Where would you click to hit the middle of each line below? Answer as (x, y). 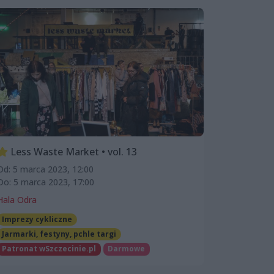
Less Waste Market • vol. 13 (72, 151)
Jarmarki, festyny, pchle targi (59, 234)
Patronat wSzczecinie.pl (49, 249)
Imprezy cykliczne (37, 219)
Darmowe (127, 249)
